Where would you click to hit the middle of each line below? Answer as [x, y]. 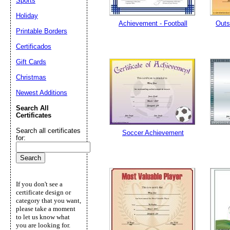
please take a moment [46, 209]
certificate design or [43, 192]
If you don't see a [39, 184]
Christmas [31, 77]
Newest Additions [42, 93]
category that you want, [49, 200]
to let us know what [43, 217]
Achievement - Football [153, 23]
